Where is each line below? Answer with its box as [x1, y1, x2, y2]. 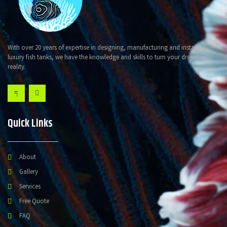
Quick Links [8, 115, 53, 132]
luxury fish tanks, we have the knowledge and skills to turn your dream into [8, 53, 212, 63]
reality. [8, 62, 25, 72]
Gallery [19, 167, 38, 177]
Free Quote [19, 197, 49, 207]
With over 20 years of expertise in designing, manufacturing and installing [8, 43, 206, 53]
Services [19, 182, 41, 192]
